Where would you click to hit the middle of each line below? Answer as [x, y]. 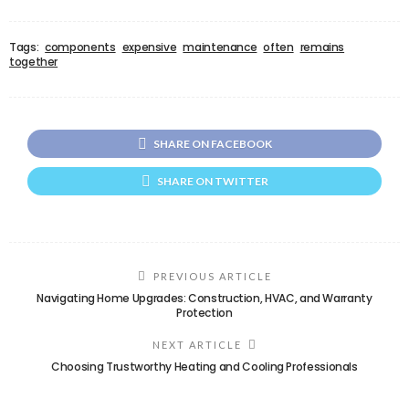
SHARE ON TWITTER [212, 182]
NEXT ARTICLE [197, 345]
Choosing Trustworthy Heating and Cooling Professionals [204, 367]
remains [322, 47]
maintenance [220, 47]
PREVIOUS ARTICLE [212, 277]
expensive [149, 47]
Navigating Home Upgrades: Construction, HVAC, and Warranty [204, 299]
